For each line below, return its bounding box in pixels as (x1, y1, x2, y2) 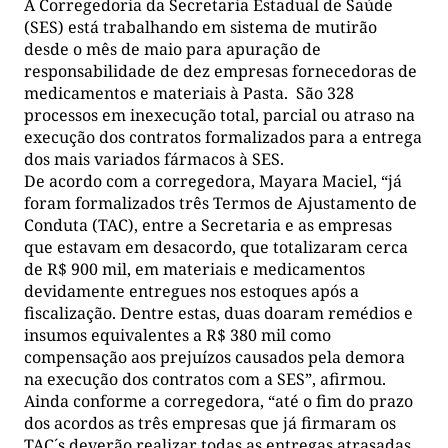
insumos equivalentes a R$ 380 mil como (24, 324, 331, 347)
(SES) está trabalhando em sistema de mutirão (24, 16, 377, 39)
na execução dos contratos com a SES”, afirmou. (24, 368, 386, 391)
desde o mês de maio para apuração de (24, 38, 321, 61)
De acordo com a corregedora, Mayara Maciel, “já (24, 170, 402, 193)
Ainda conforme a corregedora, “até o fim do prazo (24, 390, 413, 413)
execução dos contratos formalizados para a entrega (24, 126, 422, 149)
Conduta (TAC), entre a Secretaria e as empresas (24, 214, 392, 237)
